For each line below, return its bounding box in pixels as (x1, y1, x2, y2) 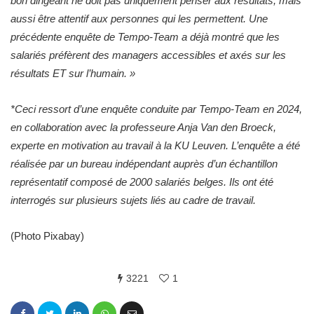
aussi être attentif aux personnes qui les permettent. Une (11, 13, 268, 25)
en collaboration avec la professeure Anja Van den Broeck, (11, 121, 276, 133)
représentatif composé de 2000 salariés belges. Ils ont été (11, 176, 273, 188)
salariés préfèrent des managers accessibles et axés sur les (11, 49, 286, 61)
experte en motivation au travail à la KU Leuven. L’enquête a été (11, 139, 300, 151)
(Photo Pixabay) (11, 230, 84, 242)
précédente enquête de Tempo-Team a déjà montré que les (11, 31, 280, 43)
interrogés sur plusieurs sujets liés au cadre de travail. (11, 194, 256, 206)
